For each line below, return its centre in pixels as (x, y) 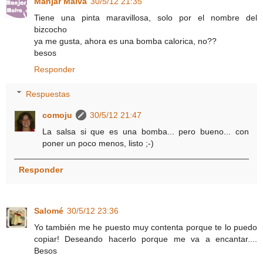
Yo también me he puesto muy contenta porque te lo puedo (146, 227)
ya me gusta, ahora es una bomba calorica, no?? (125, 41)
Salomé (49, 210)
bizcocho (50, 29)
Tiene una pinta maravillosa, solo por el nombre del (146, 17)
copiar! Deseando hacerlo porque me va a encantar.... (146, 239)
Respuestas (48, 94)
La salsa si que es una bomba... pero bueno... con (146, 131)
